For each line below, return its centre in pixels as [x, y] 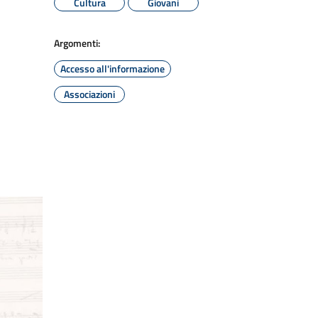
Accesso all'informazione [113, 68]
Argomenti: [77, 43]
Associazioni [89, 94]
